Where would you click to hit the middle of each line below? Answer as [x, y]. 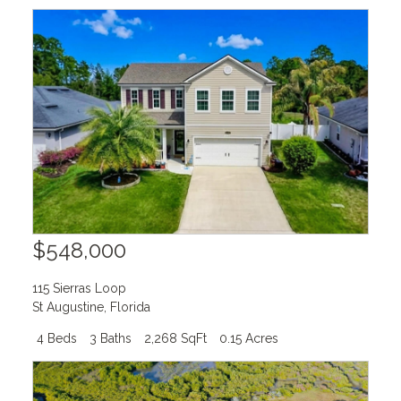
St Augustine [68, 307]
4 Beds [56, 338]
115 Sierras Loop [79, 288]
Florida [130, 307]
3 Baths [110, 338]
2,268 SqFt [175, 338]
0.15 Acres [248, 338]
